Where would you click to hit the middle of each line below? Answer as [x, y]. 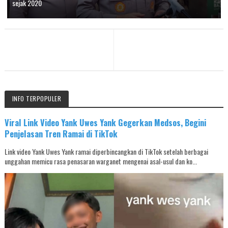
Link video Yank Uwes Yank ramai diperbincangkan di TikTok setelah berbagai [106, 152]
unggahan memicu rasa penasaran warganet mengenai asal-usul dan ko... [101, 161]
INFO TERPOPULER [37, 99]
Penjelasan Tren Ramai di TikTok [61, 134]
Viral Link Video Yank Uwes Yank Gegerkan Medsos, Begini [105, 123]
